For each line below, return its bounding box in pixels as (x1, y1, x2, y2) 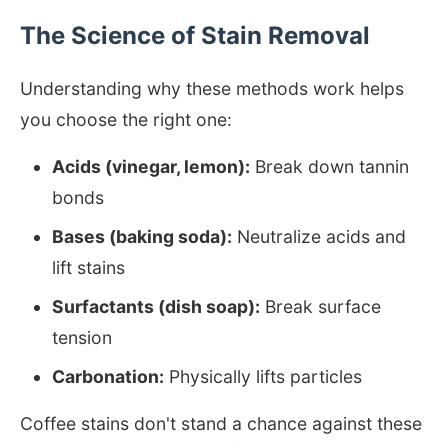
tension (52, 327, 112, 348)
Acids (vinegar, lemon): (52, 156, 250, 177)
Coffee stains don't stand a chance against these (20, 413, 422, 434)
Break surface (260, 296, 381, 317)
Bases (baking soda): (52, 226, 232, 247)
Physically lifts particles (164, 366, 362, 387)
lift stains (52, 257, 125, 278)
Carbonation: (52, 366, 164, 387)
